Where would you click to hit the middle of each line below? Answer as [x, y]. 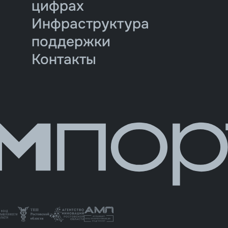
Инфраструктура [90, 24]
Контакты [64, 59]
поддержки [71, 41]
